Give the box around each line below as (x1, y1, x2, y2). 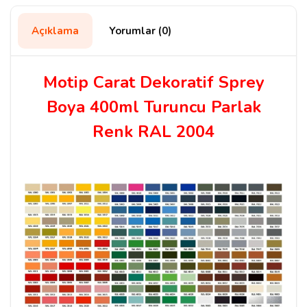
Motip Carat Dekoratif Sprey (42, 71, 265, 94)
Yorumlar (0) (109, 24, 171, 38)
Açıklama (32, 24, 79, 38)
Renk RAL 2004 (93, 121, 214, 143)
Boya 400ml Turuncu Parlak (46, 96, 261, 119)
